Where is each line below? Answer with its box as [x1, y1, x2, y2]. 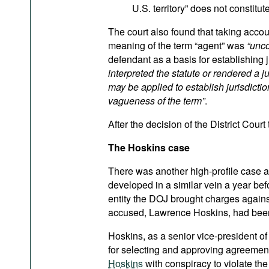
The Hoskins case [108, 141, 190, 154]
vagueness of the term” [108, 94, 205, 107]
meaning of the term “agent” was [108, 38, 247, 52]
